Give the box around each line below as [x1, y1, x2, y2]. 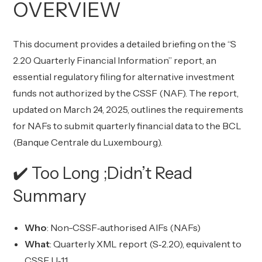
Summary [13, 186, 87, 206]
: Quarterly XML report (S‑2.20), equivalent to [50, 238, 242, 250]
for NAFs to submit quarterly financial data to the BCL [13, 120, 242, 132]
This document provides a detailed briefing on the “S [13, 38, 237, 50]
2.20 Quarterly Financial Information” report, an [13, 54, 217, 66]
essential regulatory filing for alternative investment [13, 71, 235, 82]
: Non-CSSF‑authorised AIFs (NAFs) [47, 222, 201, 233]
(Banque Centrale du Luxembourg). [13, 136, 163, 148]
